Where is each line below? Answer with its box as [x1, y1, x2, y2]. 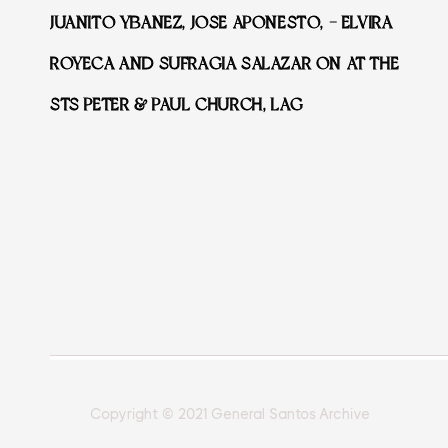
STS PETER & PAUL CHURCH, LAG [50, 95, 304, 115]
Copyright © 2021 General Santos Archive [90, 407, 370, 423]
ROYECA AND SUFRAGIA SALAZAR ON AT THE [50, 54, 400, 74]
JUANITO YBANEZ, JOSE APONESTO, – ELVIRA [50, 13, 393, 33]
